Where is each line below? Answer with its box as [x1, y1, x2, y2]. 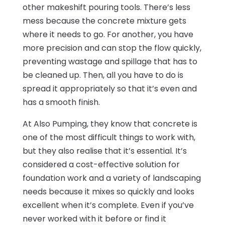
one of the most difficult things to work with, [22, 131, 195, 143]
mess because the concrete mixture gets [22, 15, 186, 27]
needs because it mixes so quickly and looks [22, 185, 194, 197]
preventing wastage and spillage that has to [22, 55, 197, 67]
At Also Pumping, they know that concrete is [22, 118, 197, 130]
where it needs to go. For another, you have [22, 28, 193, 40]
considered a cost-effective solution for [22, 158, 180, 170]
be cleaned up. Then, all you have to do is [22, 69, 183, 81]
